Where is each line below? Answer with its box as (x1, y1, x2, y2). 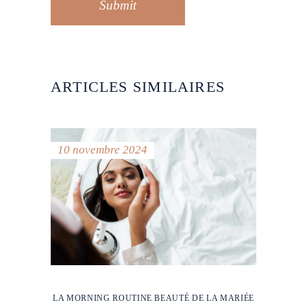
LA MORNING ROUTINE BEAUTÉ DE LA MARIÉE (52, 293, 255, 304)
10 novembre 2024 (58, 143, 147, 156)
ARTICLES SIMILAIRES (51, 77, 225, 95)
